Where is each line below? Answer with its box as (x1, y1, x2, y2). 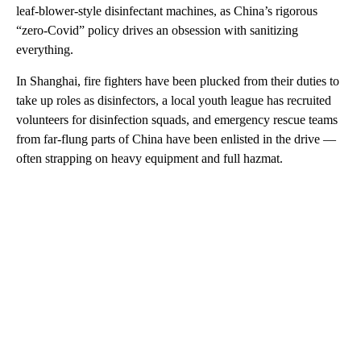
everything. (16, 43, 73, 57)
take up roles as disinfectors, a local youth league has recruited (16, 93, 331, 108)
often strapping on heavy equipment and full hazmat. (16, 151, 283, 166)
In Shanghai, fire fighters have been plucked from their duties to (16, 74, 339, 89)
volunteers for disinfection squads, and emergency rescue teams (16, 113, 338, 127)
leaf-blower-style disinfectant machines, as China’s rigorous (16, 4, 317, 19)
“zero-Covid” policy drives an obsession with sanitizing (16, 23, 298, 38)
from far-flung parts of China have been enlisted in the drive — (16, 132, 336, 147)
